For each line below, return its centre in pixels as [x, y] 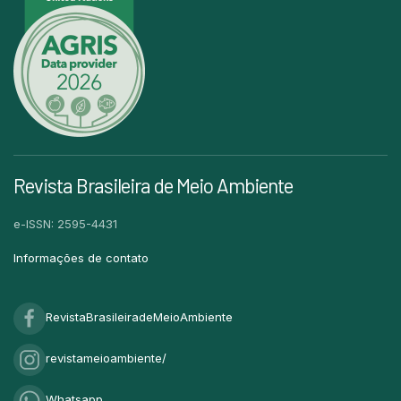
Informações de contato [81, 257]
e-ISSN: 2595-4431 [65, 223]
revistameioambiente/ [106, 358]
